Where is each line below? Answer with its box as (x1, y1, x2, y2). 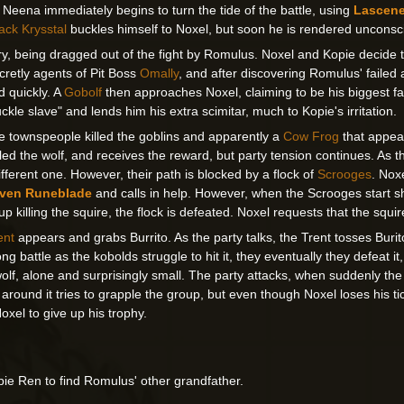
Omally (140, 66, 179, 81)
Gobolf (64, 85, 103, 100)
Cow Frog (283, 129, 340, 144)
